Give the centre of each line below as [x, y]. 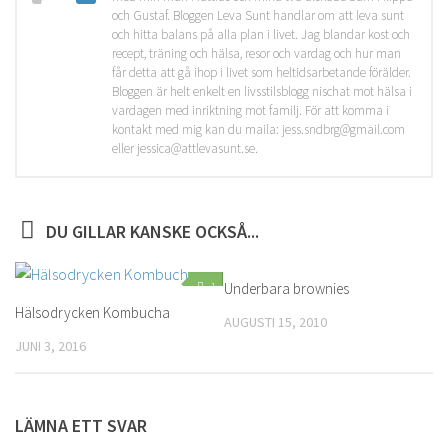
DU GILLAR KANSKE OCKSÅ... [152, 231]
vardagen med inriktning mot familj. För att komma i [250, 110]
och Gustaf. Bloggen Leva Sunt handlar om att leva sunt [258, 15]
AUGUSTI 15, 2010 [275, 322]
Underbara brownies [286, 288]
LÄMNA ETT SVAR [81, 426]
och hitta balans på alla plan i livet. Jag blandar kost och [261, 34]
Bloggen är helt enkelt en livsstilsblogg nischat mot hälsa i [262, 91]
